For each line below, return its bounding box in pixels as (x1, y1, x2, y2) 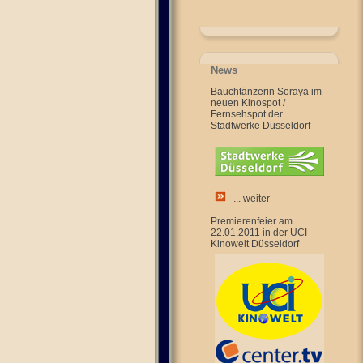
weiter (243, 193, 270, 204)
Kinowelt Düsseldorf (211, 238, 299, 250)
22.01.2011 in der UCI (211, 227, 307, 238)
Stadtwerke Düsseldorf (211, 120, 310, 131)
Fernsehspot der (211, 109, 283, 120)
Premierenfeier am (211, 216, 293, 227)
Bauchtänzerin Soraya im (211, 86, 322, 97)
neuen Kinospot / (211, 97, 285, 109)
